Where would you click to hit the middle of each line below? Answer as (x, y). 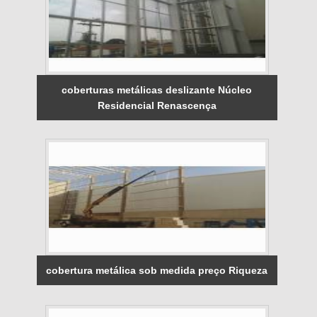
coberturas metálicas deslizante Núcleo (157, 90)
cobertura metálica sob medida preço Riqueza (157, 270)
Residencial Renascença (157, 105)
